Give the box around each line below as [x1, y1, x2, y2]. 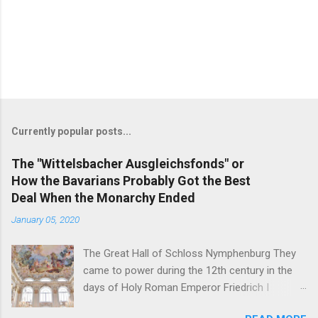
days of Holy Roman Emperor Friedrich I [83, 280, 270, 294]
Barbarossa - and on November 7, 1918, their [83, 297, 292, 311]
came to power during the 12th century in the [83, 263, 293, 277]
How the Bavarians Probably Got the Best [11, 172, 251, 188]
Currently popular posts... [11, 125, 131, 137]
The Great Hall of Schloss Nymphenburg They [83, 246, 297, 260]
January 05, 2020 [11, 213, 79, 225]
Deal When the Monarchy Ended [11, 190, 195, 205]
